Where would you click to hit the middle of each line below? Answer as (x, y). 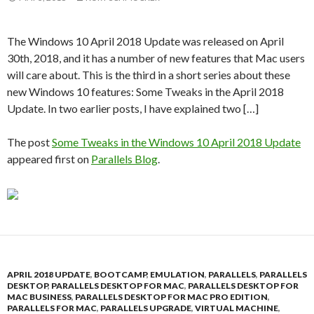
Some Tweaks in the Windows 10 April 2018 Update (176, 142)
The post (29, 142)
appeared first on (49, 159)
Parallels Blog (124, 159)
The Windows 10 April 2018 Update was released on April (145, 41)
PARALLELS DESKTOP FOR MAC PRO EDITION (171, 297)
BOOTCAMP (120, 274)
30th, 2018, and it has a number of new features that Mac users (156, 58)
